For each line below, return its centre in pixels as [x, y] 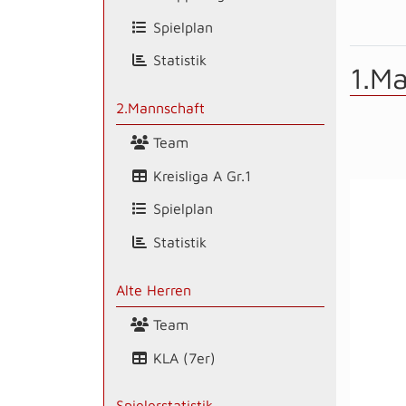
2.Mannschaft [160, 108]
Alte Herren [153, 290]
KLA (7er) [182, 358]
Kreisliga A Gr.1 [199, 175]
